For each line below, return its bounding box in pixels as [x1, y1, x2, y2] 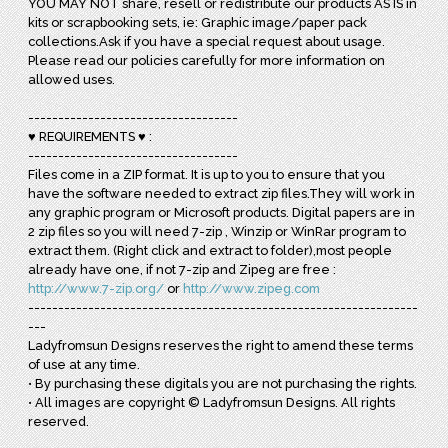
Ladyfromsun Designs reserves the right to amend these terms [28, 337, 414, 353]
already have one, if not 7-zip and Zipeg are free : [28, 261, 337, 277]
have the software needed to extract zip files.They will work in [28, 185, 416, 201]
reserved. [28, 413, 93, 429]
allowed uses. [28, 71, 119, 87]
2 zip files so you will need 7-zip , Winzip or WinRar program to [28, 223, 407, 239]
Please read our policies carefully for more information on [28, 52, 386, 68]
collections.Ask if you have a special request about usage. [28, 33, 386, 49]
